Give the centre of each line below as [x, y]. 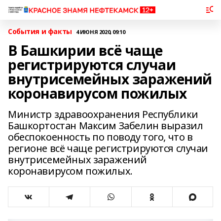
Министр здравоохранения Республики [103, 114]
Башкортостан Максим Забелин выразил [106, 126]
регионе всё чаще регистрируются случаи [108, 148]
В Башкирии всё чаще [86, 50]
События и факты [40, 31]
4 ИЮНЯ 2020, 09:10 [100, 32]
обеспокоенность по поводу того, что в [100, 137]
